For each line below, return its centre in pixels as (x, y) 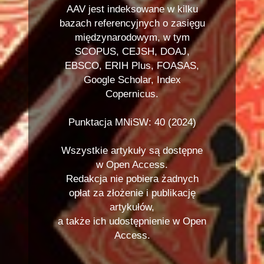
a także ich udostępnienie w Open (132, 221)
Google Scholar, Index (132, 80)
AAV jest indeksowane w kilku (132, 9)
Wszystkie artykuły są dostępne (132, 151)
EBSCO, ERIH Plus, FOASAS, (132, 66)
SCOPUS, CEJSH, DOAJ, (132, 52)
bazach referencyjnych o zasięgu (132, 23)
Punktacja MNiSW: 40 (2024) (132, 122)
